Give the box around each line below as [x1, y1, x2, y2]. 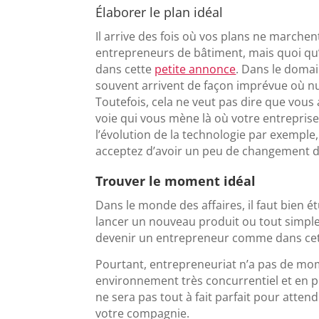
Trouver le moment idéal [95, 172, 256, 189]
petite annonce [155, 61, 236, 77]
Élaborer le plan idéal [95, 4, 224, 21]
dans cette [95, 61, 155, 77]
